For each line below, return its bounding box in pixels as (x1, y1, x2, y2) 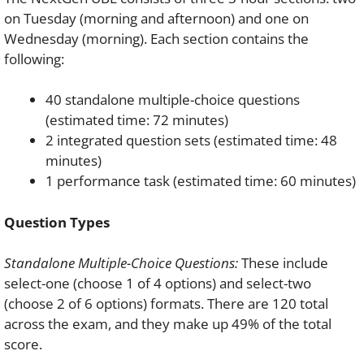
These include (238, 253, 328, 272)
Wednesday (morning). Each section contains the (4, 28, 309, 48)
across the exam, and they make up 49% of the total (4, 314, 331, 333)
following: (4, 49, 64, 68)
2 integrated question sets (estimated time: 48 (45, 131, 337, 149)
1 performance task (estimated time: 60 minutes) (45, 171, 356, 190)
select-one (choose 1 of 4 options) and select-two (4, 274, 311, 292)
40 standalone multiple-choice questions (45, 90, 300, 109)
